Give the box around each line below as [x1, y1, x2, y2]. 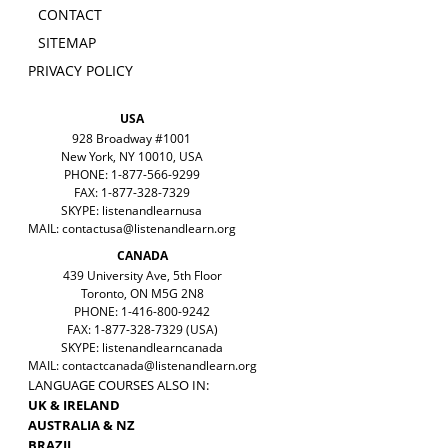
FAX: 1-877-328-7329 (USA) [66, 321, 218, 339]
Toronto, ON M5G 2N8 [80, 285, 204, 303]
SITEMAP [37, 33, 96, 53]
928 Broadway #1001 [72, 130, 191, 148]
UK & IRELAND [27, 396, 120, 415]
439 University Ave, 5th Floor [62, 267, 222, 285]
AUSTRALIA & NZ [27, 416, 135, 435]
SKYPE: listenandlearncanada [61, 339, 223, 357]
